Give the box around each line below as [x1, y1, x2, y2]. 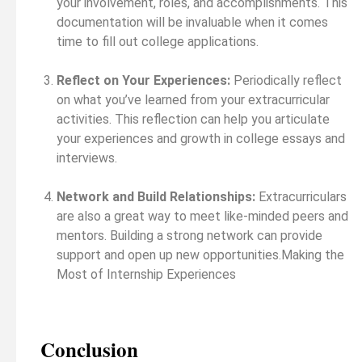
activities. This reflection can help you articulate [57, 111, 330, 127]
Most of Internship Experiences [57, 266, 236, 282]
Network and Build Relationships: [57, 188, 255, 204]
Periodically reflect [230, 72, 342, 88]
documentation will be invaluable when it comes [57, 14, 328, 30]
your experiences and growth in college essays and [57, 130, 345, 146]
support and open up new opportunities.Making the [57, 246, 344, 263]
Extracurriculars [255, 188, 347, 204]
